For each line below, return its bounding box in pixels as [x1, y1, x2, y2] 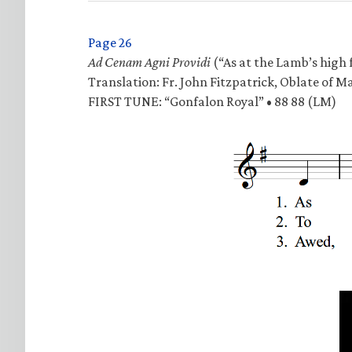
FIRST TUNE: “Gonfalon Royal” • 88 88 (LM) [88, 93, 336, 109]
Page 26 [88, 34, 132, 50]
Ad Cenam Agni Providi [88, 53, 211, 70]
